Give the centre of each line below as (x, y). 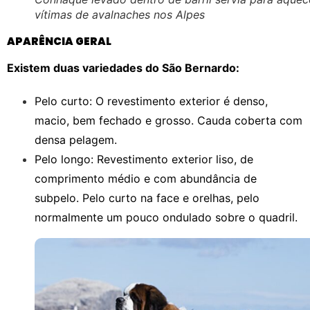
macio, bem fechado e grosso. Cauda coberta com (168, 121)
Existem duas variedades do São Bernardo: (123, 68)
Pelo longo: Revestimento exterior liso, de (144, 159)
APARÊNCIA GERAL (59, 42)
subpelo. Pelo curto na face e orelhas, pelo (147, 198)
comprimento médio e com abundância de (146, 179)
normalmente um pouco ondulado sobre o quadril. (166, 218)
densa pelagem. (76, 140)
